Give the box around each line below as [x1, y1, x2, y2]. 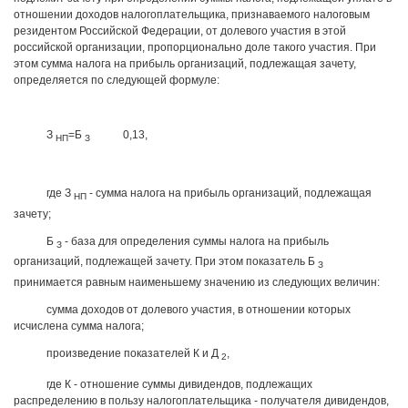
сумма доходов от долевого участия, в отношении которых [46, 302, 351, 316]
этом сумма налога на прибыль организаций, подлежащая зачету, [14, 57, 356, 70]
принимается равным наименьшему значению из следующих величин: [14, 275, 380, 289]
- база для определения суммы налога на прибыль [62, 234, 329, 248]
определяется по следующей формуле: [14, 74, 219, 87]
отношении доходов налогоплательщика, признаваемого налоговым [14, 8, 370, 21]
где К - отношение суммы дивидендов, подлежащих [46, 377, 312, 391]
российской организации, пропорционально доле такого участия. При [14, 41, 376, 54]
